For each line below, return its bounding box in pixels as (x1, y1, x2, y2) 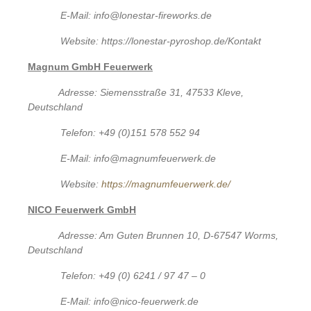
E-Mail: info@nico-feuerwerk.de (60, 295, 199, 307)
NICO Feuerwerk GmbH (28, 203, 136, 215)
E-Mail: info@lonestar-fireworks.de (60, 9, 212, 21)
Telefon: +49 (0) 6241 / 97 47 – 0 (60, 269, 206, 281)
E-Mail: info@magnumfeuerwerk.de (60, 152, 217, 164)
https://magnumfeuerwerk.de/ (101, 178, 231, 190)
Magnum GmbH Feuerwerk (28, 60, 153, 72)
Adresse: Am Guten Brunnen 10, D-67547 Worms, (58, 229, 278, 241)
